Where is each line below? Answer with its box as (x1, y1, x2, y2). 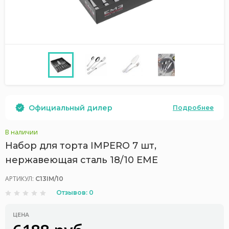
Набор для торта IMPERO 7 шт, (5, 140, 156, 151)
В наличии (5, 128, 38, 136)
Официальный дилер (29, 103, 112, 112)
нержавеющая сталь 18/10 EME (5, 154, 158, 166)
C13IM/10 (35, 175, 63, 182)
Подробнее (173, 103, 214, 111)
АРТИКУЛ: (5, 174, 35, 183)
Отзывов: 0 (56, 189, 94, 196)
